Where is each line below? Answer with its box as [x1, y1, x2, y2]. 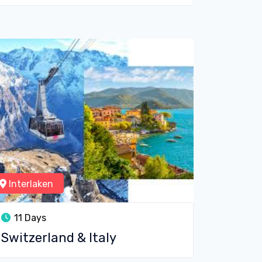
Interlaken [6, 178, 53, 189]
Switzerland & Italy [1, 230, 116, 246]
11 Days [12, 212, 46, 223]
